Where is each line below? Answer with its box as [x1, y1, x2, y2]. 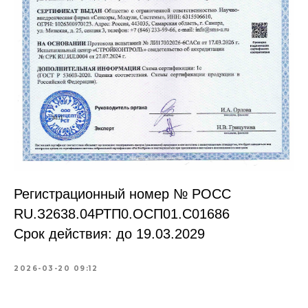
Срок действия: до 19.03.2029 [14, 226, 205, 242]
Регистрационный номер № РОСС [14, 186, 231, 202]
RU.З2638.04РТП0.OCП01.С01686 [14, 206, 230, 222]
